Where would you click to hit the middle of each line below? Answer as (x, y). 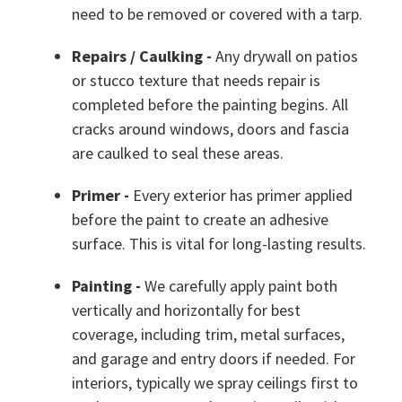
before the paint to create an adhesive (200, 220)
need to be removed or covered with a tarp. (217, 14)
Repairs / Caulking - (144, 57)
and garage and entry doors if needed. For (214, 359)
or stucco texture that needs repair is (196, 81)
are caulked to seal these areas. (178, 153)
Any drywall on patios (287, 57)
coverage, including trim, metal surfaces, (208, 335)
